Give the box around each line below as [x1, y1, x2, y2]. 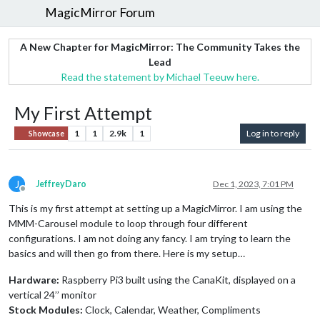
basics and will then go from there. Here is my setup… [9, 246, 245, 259]
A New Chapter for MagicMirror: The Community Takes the [20, 40, 300, 53]
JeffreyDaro [36, 178, 86, 189]
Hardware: [9, 273, 59, 286]
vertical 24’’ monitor [9, 288, 96, 301]
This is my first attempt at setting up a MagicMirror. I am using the [9, 201, 302, 214]
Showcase [27, 129, 65, 138]
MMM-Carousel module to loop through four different [9, 216, 248, 229]
